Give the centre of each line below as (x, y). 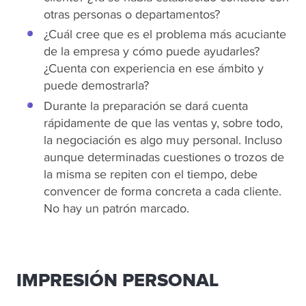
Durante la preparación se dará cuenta (146, 105)
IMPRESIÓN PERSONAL (117, 281)
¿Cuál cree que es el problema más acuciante (165, 34)
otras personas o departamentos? (132, 14)
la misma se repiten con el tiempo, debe (151, 173)
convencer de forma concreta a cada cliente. (163, 191)
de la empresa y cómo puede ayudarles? (152, 51)
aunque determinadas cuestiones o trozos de (164, 156)
